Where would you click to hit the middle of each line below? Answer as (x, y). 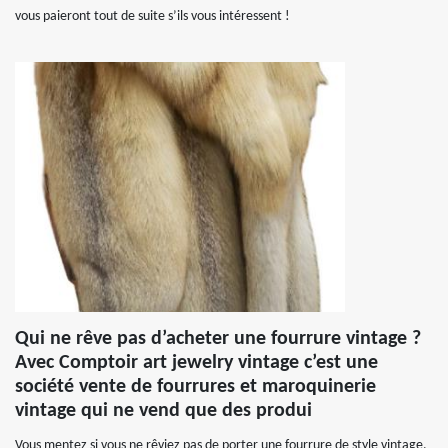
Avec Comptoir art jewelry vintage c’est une (196, 363)
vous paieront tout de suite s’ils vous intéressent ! (152, 16)
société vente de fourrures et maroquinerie (195, 387)
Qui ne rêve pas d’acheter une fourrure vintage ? (218, 339)
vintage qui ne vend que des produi (163, 411)
